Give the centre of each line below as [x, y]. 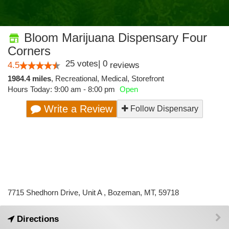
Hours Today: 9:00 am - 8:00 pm [62, 89]
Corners [29, 51]
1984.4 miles [29, 78]
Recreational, [78, 78]
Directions [37, 219]
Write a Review [77, 109]
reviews [123, 65]
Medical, [116, 78]
